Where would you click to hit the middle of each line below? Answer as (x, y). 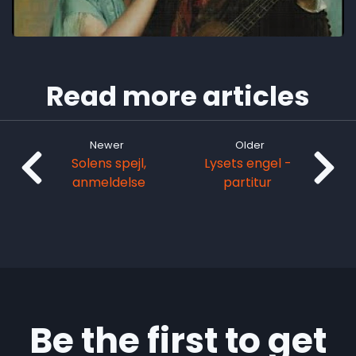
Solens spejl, (108, 164)
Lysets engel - (248, 164)
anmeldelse (108, 183)
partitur (248, 183)
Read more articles (178, 97)
